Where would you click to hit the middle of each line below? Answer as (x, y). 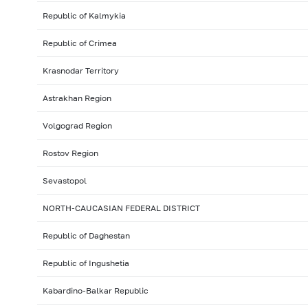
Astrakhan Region (77, 98)
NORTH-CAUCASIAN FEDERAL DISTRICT (121, 208)
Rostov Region (70, 153)
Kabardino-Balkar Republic (95, 291)
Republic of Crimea (79, 43)
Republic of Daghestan (86, 236)
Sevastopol (64, 181)
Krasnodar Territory (80, 71)
